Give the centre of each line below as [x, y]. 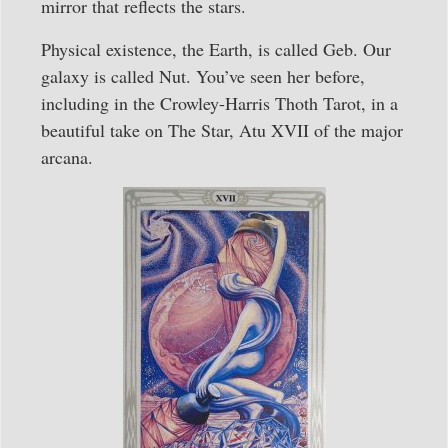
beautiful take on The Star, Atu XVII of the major [222, 129]
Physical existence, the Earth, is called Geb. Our [216, 48]
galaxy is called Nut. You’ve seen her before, [203, 75]
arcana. [67, 156]
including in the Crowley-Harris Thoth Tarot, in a [219, 102]
